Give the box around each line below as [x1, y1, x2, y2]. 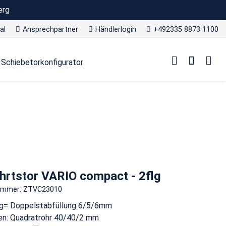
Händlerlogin [95, 25, 136, 34]
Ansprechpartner [23, 25, 78, 34]
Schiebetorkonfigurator [1, 58, 84, 68]
